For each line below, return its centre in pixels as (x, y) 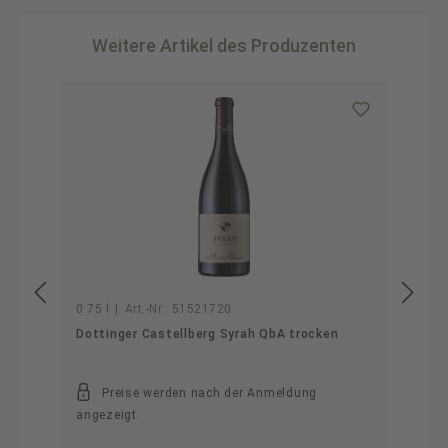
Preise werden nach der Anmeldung (209, 393)
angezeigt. (108, 415)
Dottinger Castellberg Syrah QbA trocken (207, 334)
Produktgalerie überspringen (158, 89)
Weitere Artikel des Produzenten (224, 45)
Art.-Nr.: (146, 309)
